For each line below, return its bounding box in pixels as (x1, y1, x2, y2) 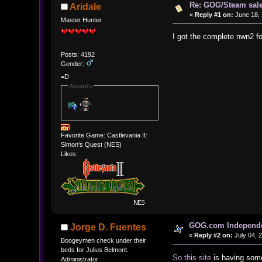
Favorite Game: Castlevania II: (60, 132, 147, 139)
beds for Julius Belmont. (60, 246, 129, 254)
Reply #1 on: (194, 11, 233, 18)
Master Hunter (60, 16, 102, 23)
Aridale (70, 1, 102, 12)
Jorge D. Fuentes (70, 222, 147, 233)
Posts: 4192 (60, 51, 95, 58)
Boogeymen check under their (60, 237, 146, 244)
